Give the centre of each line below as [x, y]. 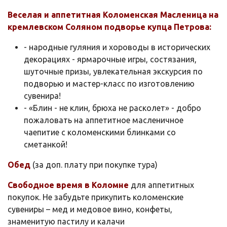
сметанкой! [46, 144]
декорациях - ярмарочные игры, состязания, [110, 59]
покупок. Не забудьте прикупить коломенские [96, 197]
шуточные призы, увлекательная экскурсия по [113, 71]
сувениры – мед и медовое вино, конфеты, [90, 209]
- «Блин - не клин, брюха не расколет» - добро [112, 108]
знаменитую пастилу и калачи [66, 221]
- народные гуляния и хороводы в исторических [117, 47]
